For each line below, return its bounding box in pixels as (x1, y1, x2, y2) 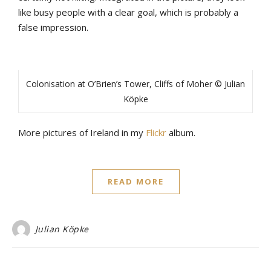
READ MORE (107, 176, 164, 188)
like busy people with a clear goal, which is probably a (18, 6, 238, 19)
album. (166, 126, 195, 139)
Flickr (146, 126, 166, 139)
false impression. (18, 21, 88, 34)
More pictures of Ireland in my (18, 126, 146, 139)
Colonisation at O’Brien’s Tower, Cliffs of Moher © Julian (26, 78, 245, 90)
